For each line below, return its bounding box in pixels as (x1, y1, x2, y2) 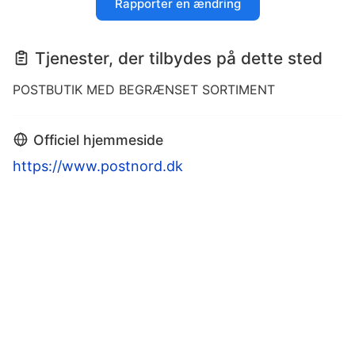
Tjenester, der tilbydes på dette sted (35, 48, 323, 69)
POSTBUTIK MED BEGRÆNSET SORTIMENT (13, 82, 275, 98)
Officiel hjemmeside (33, 132, 163, 149)
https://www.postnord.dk (13, 158, 183, 175)
